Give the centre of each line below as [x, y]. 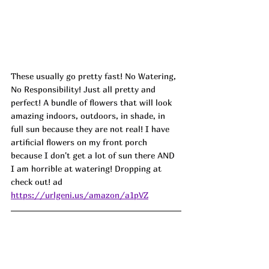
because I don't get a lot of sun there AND [94, 156]
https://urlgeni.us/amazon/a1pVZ [80, 195]
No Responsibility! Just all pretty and [84, 89]
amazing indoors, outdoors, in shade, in [89, 116]
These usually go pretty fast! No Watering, [95, 76]
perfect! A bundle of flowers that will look [92, 103]
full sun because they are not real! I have [91, 129]
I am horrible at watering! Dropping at [87, 169]
